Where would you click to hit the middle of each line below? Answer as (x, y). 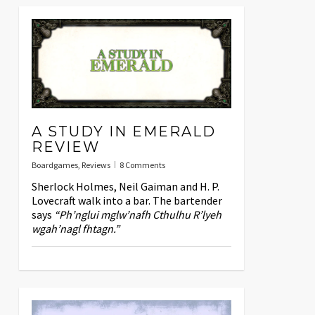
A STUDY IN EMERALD (123, 131)
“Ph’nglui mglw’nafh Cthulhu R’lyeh (137, 214)
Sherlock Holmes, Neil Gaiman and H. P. (125, 186)
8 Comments (142, 165)
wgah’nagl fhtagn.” (75, 228)
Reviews (96, 165)
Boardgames (54, 165)
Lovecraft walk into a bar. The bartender (127, 200)
